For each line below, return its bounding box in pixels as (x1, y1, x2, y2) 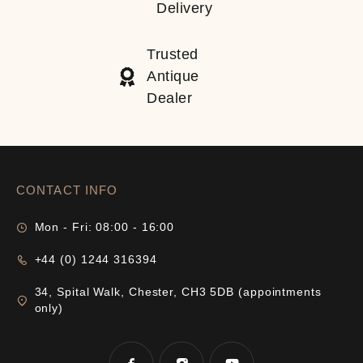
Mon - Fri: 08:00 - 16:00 (34, 220, 175, 233)
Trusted (147, 46, 199, 62)
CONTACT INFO (16, 183, 118, 197)
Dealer (147, 90, 193, 106)
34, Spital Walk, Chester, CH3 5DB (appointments (34, 285, 322, 298)
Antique (147, 68, 199, 84)
